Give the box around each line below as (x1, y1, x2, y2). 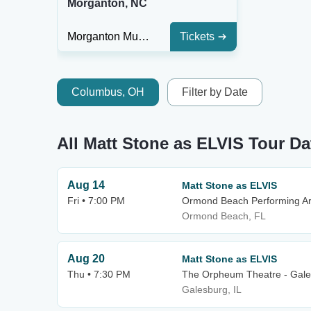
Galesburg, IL (182, 284, 242, 295)
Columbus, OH (72, 86, 144, 98)
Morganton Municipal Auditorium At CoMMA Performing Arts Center (138, 31, 149, 42)
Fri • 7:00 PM (67, 195, 125, 206)
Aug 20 (67, 253, 105, 264)
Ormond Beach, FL (182, 210, 266, 221)
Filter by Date (182, 86, 248, 98)
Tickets (180, 31, 215, 42)
